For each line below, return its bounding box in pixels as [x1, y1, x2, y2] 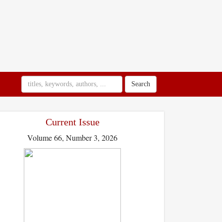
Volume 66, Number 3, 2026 [27, 132, 117, 143]
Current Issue [45, 116, 100, 127]
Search [131, 80, 150, 88]
